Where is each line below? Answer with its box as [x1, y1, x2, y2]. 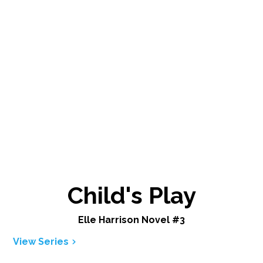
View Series [13, 235, 69, 247]
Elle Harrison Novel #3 [78, 214, 185, 225]
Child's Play [67, 181, 196, 209]
